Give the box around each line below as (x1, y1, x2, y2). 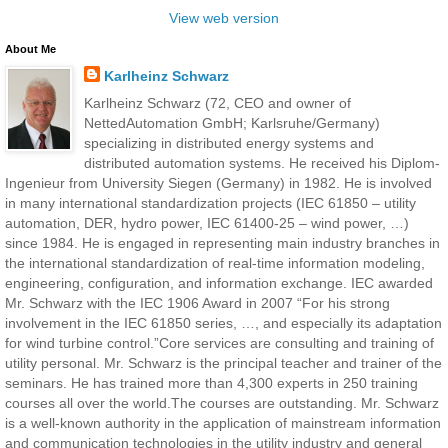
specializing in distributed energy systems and (83, 135, 374, 152)
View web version (169, 10, 279, 27)
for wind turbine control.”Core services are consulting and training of (5, 335, 434, 352)
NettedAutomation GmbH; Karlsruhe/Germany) (83, 115, 380, 132)
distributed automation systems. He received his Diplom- (83, 155, 440, 172)
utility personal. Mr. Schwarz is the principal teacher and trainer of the (5, 355, 442, 372)
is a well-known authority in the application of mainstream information (5, 415, 441, 432)
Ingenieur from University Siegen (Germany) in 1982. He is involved (5, 175, 432, 192)
